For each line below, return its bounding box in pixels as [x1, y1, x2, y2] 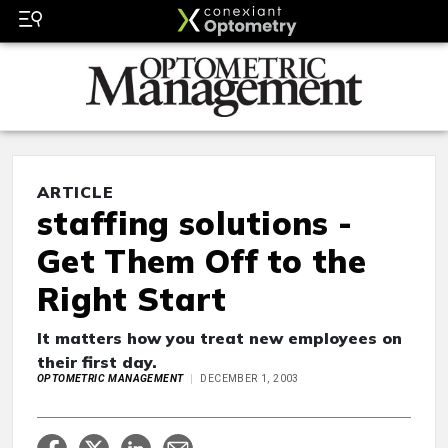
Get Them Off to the [37, 241, 367, 282]
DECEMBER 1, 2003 [200, 372, 299, 386]
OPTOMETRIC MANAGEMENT [37, 372, 184, 386]
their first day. [37, 352, 157, 373]
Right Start [37, 279, 227, 320]
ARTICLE [37, 182, 114, 203]
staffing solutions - [37, 203, 353, 244]
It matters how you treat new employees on [37, 328, 402, 349]
